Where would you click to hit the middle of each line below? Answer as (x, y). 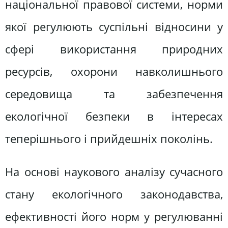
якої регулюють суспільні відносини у (114, 26)
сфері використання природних (114, 49)
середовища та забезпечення (114, 94)
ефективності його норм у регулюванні (114, 216)
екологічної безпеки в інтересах (114, 116)
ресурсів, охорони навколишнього (114, 71)
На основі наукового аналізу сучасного (114, 172)
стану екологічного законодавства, (114, 194)
